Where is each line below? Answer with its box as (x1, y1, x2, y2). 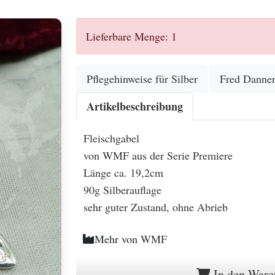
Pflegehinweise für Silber (87, 71, 198, 86)
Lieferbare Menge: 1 (86, 29, 177, 44)
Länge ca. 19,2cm (83, 165, 163, 180)
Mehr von (95, 231, 141, 246)
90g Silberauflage (83, 182, 161, 197)
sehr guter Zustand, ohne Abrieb (83, 199, 228, 214)
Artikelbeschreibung (87, 98, 183, 114)
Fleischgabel (83, 131, 139, 145)
